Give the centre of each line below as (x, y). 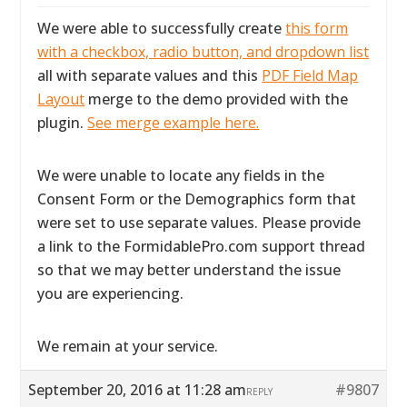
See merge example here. (174, 123)
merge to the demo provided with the (217, 99)
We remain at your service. (128, 346)
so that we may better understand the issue (189, 270)
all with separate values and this (150, 75)
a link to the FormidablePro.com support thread (202, 246)
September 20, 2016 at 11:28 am (138, 390)
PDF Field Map (310, 75)
